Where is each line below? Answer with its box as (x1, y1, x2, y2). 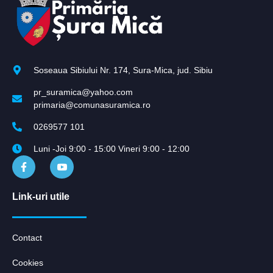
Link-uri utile (12, 191, 69, 202)
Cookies (12, 257, 43, 268)
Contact (12, 232, 42, 243)
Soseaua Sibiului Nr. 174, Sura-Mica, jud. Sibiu (34, 65, 213, 75)
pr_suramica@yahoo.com (34, 87, 133, 97)
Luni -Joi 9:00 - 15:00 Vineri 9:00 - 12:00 (34, 143, 190, 154)
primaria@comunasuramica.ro (34, 99, 151, 110)
